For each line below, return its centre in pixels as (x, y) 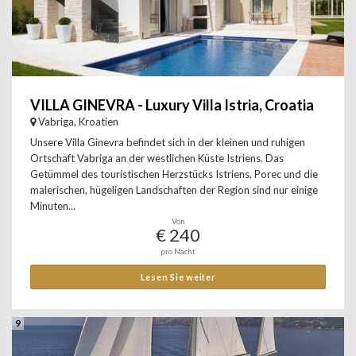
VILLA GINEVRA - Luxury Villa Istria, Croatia (172, 105)
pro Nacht (178, 251)
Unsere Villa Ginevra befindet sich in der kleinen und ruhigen (168, 142)
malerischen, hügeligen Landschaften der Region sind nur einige (174, 190)
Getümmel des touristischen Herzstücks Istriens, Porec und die (174, 174)
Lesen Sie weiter (178, 277)
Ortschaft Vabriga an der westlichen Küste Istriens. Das (157, 158)
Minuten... (53, 206)
